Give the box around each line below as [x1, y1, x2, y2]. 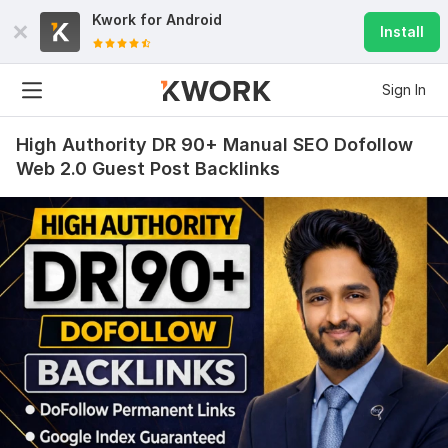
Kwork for [92, 11, 166, 28]
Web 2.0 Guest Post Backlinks [16, 158, 280, 179]
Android [166, 11, 222, 28]
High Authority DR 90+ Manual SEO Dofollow [16, 134, 413, 155]
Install [380, 23, 424, 40]
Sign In [382, 81, 426, 98]
